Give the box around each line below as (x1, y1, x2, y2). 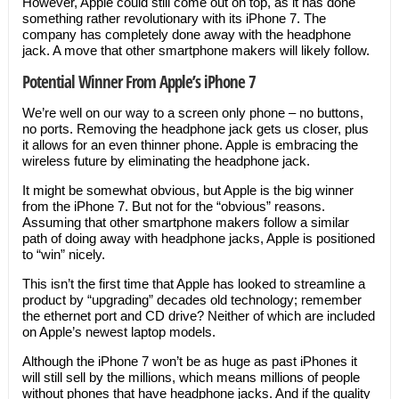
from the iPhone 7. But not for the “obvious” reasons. (21, 199, 325, 214)
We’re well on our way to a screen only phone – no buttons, (21, 105, 363, 120)
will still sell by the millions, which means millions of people (21, 370, 360, 385)
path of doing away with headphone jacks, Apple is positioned (21, 231, 375, 246)
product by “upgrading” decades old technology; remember (21, 292, 362, 307)
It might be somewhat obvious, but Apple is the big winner (21, 183, 354, 198)
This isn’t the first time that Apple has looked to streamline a (21, 276, 365, 291)
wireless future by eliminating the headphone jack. (21, 153, 310, 168)
